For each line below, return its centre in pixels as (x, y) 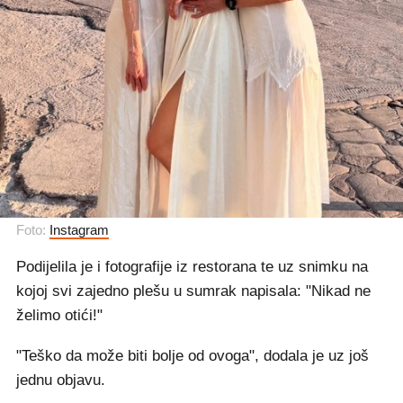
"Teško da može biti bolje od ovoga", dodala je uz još (193, 356)
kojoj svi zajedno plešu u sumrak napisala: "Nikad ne (193, 291)
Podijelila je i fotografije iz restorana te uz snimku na (192, 267)
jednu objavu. (61, 380)
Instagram (79, 230)
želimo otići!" (59, 315)
